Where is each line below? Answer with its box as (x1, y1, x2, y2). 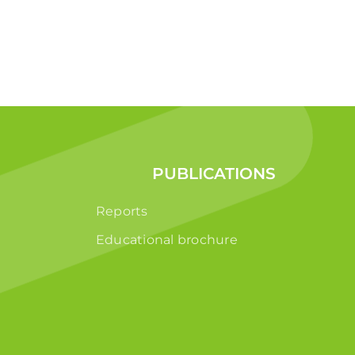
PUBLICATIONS (151, 163, 276, 183)
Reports (96, 203, 148, 219)
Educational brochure (96, 231, 238, 247)
